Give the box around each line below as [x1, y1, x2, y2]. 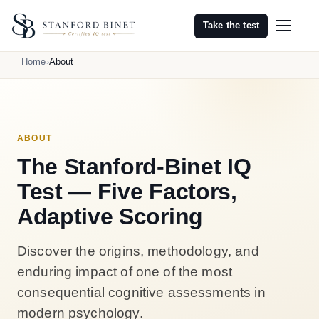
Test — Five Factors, [17, 179, 237, 204]
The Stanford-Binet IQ [17, 154, 251, 179]
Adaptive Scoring [17, 204, 203, 229]
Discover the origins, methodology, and [17, 244, 259, 258]
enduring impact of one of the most [17, 264, 233, 279]
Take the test [203, 20, 259, 31]
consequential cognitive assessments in [17, 285, 266, 300]
